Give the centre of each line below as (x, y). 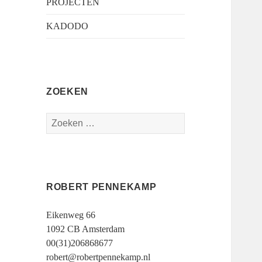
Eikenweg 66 (71, 215)
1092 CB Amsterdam (86, 229)
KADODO (68, 26)
